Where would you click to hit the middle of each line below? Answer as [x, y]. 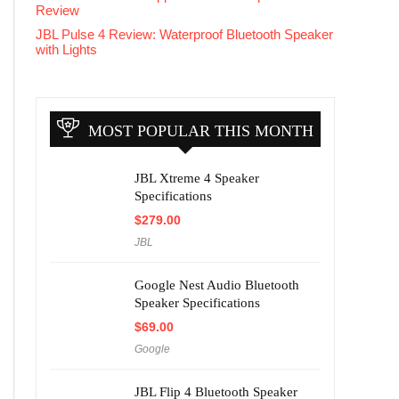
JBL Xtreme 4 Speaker [197, 178]
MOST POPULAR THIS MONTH [201, 130]
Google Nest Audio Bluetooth [217, 285]
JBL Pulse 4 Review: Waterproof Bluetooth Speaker [184, 34]
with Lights [66, 49]
